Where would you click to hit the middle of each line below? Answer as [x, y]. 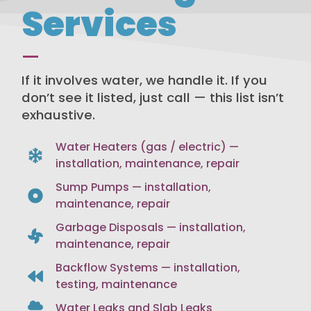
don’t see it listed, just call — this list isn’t [153, 98]
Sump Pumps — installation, [134, 187]
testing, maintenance [117, 284]
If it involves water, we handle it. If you [144, 80]
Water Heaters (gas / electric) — [148, 147]
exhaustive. [58, 115]
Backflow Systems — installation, [148, 268]
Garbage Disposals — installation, [151, 227]
